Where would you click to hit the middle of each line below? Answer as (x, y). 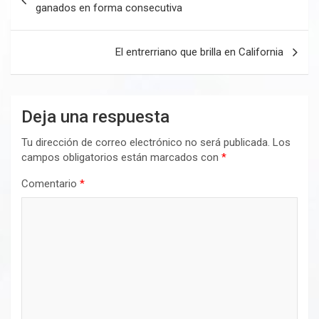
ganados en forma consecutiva (109, 8)
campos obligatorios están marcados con (121, 158)
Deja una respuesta (95, 117)
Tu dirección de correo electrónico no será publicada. (146, 143)
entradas (46, 28)
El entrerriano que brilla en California (199, 52)
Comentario (51, 184)
